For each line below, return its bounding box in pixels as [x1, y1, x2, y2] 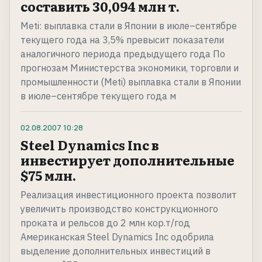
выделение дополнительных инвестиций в [20, 245, 211, 257]
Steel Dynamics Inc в [20, 135, 159, 155]
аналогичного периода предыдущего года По [20, 48, 225, 60]
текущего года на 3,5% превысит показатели [20, 34, 224, 46]
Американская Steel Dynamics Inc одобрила [20, 231, 214, 243]
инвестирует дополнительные [20, 150, 235, 170]
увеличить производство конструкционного [20, 203, 218, 215]
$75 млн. [20, 166, 76, 185]
